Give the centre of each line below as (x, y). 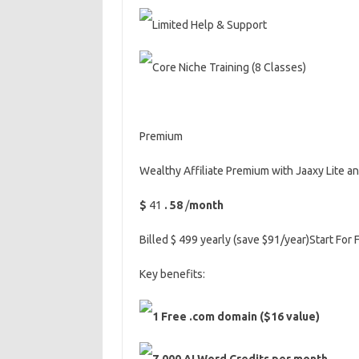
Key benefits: (172, 274)
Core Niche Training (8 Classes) (229, 67)
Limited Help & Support (209, 25)
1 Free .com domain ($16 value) (236, 317)
